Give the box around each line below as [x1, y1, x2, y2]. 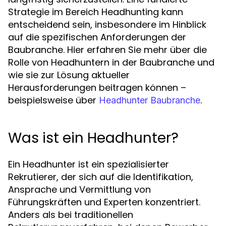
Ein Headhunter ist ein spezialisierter [8, 158, 169, 171]
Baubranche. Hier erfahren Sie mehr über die [8, 43, 207, 56]
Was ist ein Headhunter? [8, 128, 179, 148]
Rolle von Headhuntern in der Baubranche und [8, 56, 214, 69]
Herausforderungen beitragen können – [8, 81, 186, 94]
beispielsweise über [8, 94, 99, 106]
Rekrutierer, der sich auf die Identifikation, [8, 171, 193, 183]
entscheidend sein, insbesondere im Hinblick [8, 18, 206, 31]
